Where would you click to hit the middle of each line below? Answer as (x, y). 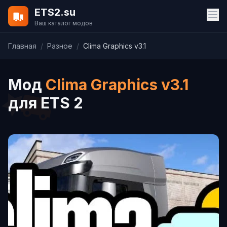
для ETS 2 (46, 103)
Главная (22, 46)
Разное (60, 46)
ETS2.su (55, 12)
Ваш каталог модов (64, 23)
